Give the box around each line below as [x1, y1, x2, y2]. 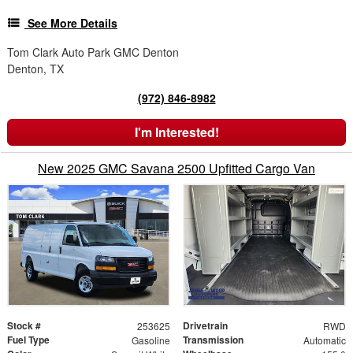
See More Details [28, 14, 117, 31]
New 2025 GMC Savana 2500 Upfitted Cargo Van [38, 158, 315, 177]
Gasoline [131, 333, 170, 347]
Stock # [7, 318, 41, 333]
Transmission [183, 333, 243, 347]
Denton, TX [7, 60, 64, 76]
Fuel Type [7, 333, 50, 347]
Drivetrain [183, 318, 228, 333]
